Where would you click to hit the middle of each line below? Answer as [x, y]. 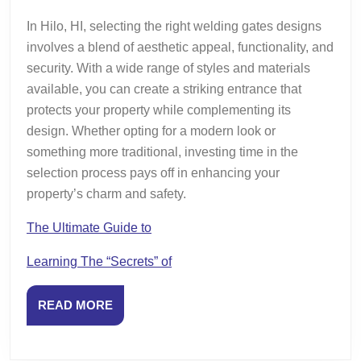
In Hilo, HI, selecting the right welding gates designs [174, 26]
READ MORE [75, 305]
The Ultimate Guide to [89, 227]
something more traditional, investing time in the [162, 151]
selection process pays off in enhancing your [153, 172]
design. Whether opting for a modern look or [151, 131]
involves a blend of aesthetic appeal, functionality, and [180, 47]
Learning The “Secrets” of [99, 261]
